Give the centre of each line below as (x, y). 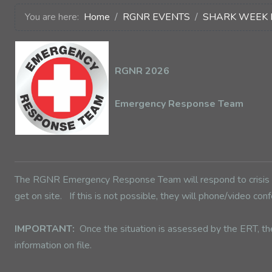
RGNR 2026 (142, 71)
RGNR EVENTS (156, 17)
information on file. (53, 245)
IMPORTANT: (45, 229)
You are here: (54, 17)
